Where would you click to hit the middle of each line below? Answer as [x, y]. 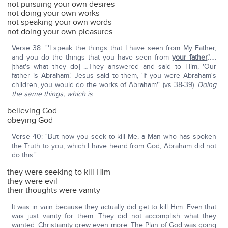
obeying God [30, 120]
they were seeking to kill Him [59, 172]
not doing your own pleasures [60, 32]
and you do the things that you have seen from [92, 58]
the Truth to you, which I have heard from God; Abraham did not [114, 146]
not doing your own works [53, 13]
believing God [32, 111]
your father [190, 58]
